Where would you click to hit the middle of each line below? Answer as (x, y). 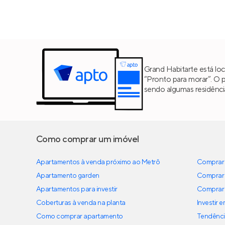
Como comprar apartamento (80, 216)
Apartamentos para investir (77, 189)
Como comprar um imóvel (88, 139)
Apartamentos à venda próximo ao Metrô (98, 162)
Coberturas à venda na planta (81, 203)
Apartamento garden (68, 176)
